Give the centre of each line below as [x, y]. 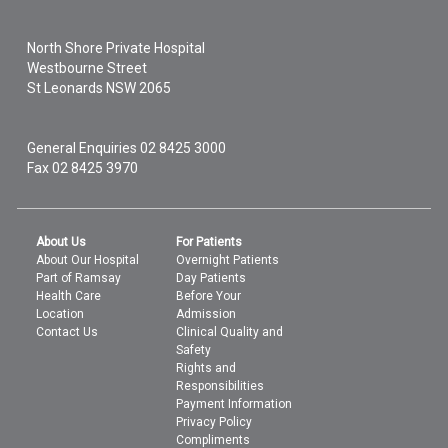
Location [60, 314]
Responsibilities [220, 386]
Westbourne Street [87, 68]
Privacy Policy [214, 422]
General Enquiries [84, 148]
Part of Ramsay [79, 278]
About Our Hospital [88, 260]
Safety [194, 350]
